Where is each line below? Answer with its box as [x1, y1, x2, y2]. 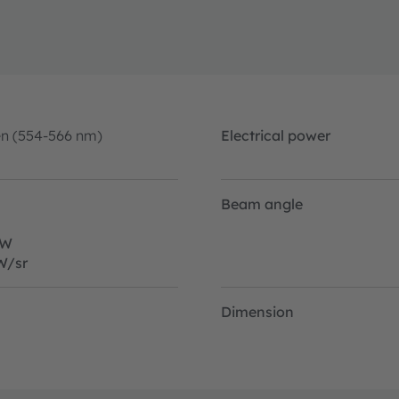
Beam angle [221, 194, 303, 213]
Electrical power [221, 126, 330, 144]
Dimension [221, 302, 294, 321]
